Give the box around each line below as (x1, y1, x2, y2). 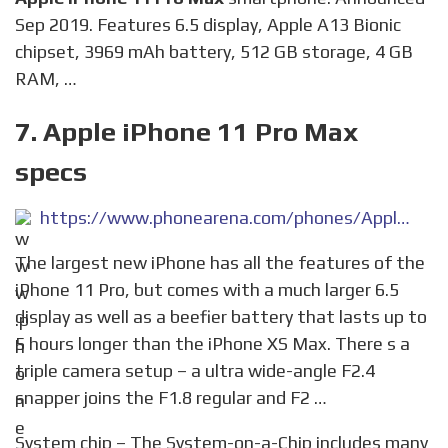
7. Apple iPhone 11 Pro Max (15, 115, 358, 147)
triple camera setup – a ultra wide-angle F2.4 (15, 359, 375, 381)
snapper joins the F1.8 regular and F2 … (15, 386, 327, 408)
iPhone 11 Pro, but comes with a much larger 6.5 (15, 278, 399, 300)
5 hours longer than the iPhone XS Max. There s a (15, 332, 410, 354)
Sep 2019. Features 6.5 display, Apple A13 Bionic (15, 13, 401, 35)
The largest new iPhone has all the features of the (15, 251, 27, 273)
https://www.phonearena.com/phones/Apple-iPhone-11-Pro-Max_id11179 (397, 206, 410, 228)
